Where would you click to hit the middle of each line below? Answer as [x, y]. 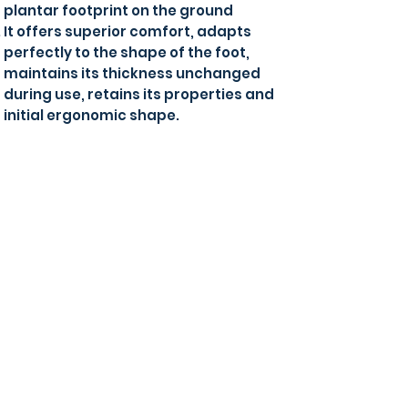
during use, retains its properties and [139, 94]
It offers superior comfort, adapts [127, 31]
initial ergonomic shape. [92, 115]
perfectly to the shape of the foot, [127, 52]
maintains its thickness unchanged [132, 73]
